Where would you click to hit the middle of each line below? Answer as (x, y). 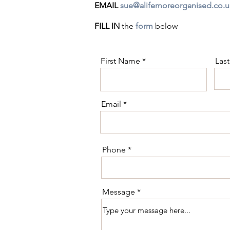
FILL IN (108, 26)
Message (119, 192)
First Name (120, 61)
